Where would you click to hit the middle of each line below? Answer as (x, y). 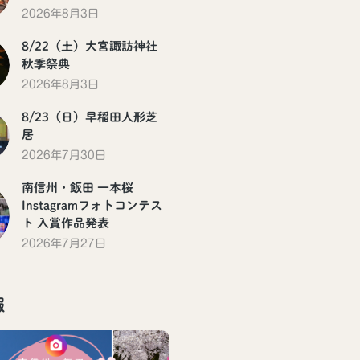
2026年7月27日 (64, 243)
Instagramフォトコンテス (92, 205)
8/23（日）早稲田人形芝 (90, 117)
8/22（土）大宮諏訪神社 (90, 46)
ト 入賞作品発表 (65, 223)
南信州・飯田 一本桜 (78, 187)
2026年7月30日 (64, 155)
